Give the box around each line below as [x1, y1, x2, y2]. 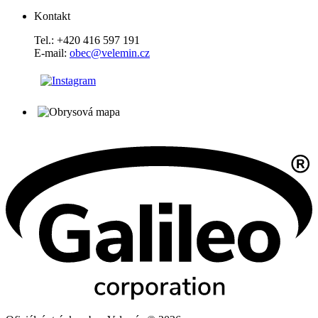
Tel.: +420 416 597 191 [34, 34, 140, 46]
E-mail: [34, 47, 70, 59]
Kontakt [34, 10, 70, 22]
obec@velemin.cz [70, 47, 150, 59]
